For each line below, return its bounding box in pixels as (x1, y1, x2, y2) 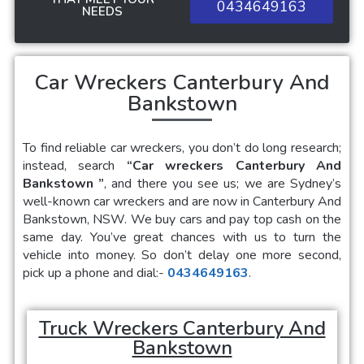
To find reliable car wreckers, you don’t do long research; (23, 139, 341, 158)
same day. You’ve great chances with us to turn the (23, 228, 341, 247)
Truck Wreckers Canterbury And (38, 315, 326, 342)
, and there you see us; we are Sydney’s (104, 175, 342, 193)
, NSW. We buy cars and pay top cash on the (87, 210, 341, 229)
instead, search (23, 157, 127, 175)
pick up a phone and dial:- (23, 264, 167, 283)
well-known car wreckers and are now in (23, 193, 253, 211)
